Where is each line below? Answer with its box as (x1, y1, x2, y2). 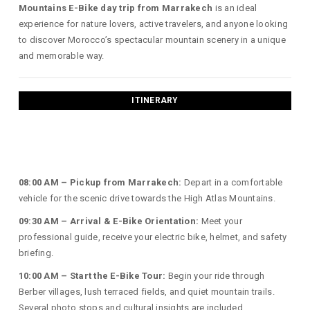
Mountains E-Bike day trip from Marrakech (18, 2, 213, 13)
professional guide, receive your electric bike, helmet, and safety (18, 231, 287, 242)
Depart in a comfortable (181, 176, 283, 188)
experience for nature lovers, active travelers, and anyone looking (18, 18, 289, 29)
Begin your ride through (165, 270, 265, 281)
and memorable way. (18, 50, 104, 61)
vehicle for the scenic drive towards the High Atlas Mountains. (18, 192, 275, 203)
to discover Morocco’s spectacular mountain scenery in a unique (18, 34, 286, 45)
